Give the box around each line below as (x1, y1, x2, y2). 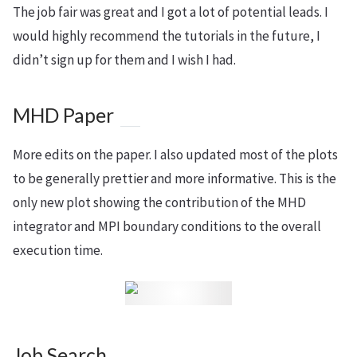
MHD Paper (13, 104, 114, 127)
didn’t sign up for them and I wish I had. (13, 51, 236, 69)
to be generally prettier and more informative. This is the (13, 170, 336, 187)
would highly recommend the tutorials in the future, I (13, 27, 320, 45)
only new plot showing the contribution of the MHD (13, 194, 306, 211)
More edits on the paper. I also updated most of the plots (13, 146, 338, 163)
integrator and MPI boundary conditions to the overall (13, 218, 321, 235)
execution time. (13, 241, 103, 259)
